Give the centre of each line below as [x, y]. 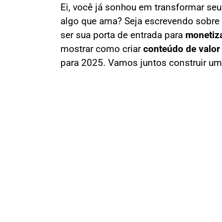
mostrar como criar [102, 49]
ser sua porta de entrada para [123, 35]
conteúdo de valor [182, 49]
